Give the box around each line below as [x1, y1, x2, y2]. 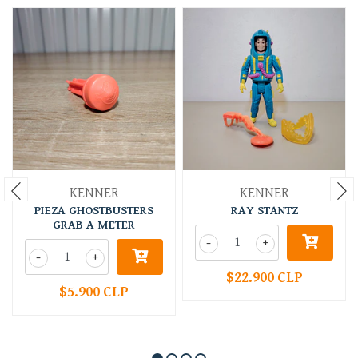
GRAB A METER [53, 218, 135, 232]
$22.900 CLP [225, 269, 303, 286]
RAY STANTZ [230, 204, 298, 217]
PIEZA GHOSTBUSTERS [34, 204, 153, 217]
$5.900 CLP [59, 284, 129, 300]
